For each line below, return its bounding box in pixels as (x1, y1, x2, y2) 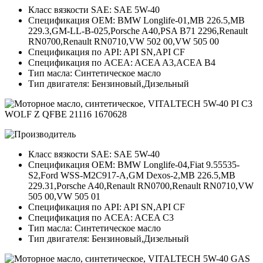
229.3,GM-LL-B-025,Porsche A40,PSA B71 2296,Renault (28, 26, 248, 36)
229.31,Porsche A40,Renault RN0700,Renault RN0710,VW (28, 181, 254, 191)
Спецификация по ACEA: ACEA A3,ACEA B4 (28, 58, 215, 68)
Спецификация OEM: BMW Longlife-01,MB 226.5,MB (28, 15, 245, 26)
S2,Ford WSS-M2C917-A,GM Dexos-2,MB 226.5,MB (28, 170, 235, 181)
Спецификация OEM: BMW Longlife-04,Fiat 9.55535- (28, 160, 240, 170)
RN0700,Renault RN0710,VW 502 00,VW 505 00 (28, 36, 219, 47)
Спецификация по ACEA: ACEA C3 (28, 213, 174, 223)
